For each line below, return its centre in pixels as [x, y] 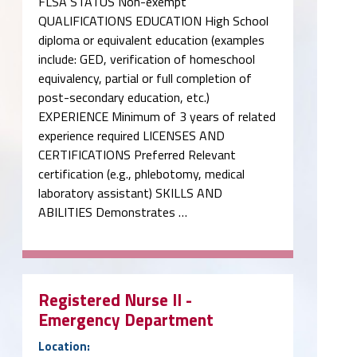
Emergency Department [126, 319]
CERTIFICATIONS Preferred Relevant [137, 154]
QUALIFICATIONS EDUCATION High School [153, 20]
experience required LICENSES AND [131, 135]
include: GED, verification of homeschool [147, 59]
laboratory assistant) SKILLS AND [130, 192]
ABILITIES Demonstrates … [113, 212]
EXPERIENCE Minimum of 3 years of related [157, 116]
